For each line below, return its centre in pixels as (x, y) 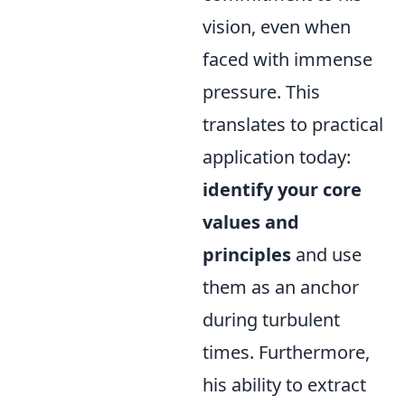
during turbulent (271, 320)
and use (326, 254)
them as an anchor (281, 287)
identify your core (282, 189)
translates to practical (293, 124)
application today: (277, 157)
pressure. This (261, 92)
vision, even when (277, 27)
